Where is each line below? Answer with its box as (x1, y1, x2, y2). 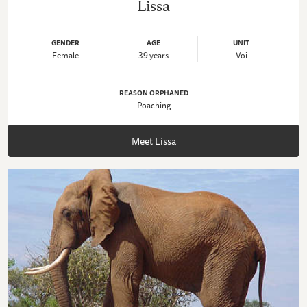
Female (52, 49, 79, 62)
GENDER (51, 37, 80, 49)
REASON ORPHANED (119, 87, 188, 99)
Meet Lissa (131, 133, 176, 149)
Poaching (136, 99, 171, 112)
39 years (138, 49, 169, 62)
